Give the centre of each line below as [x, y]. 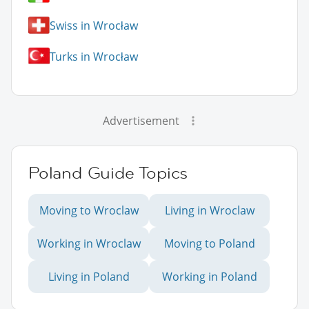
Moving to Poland [209, 244]
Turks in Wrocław [94, 56]
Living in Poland [89, 277]
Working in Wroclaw [89, 244]
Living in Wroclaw [209, 211]
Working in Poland [209, 277]
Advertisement [141, 121]
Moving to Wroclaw [89, 211]
